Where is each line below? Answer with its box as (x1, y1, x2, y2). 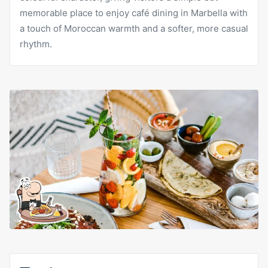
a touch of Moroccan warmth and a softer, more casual (20, 22, 248, 34)
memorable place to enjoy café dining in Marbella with (20, 7, 248, 19)
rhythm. (20, 38, 52, 50)
